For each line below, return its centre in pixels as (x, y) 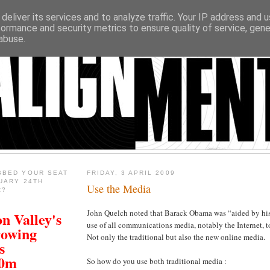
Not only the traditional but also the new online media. (176, 237)
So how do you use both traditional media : (157, 261)
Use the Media (119, 188)
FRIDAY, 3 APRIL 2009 (131, 173)
